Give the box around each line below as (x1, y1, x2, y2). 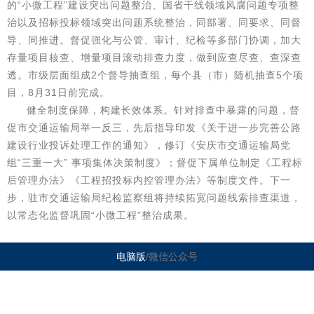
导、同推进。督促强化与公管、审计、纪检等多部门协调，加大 (7, 34, 301, 46)
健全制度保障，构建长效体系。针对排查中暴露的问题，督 (27, 104, 300, 116)
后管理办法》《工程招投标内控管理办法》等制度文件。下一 (7, 175, 291, 186)
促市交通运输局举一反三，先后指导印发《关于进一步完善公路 (7, 122, 301, 133)
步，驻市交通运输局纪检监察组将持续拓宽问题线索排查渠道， (7, 192, 301, 203)
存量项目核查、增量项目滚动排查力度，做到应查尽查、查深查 (7, 52, 301, 63)
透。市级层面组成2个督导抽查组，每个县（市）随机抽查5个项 (7, 69, 303, 81)
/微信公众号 (146, 251, 198, 262)
